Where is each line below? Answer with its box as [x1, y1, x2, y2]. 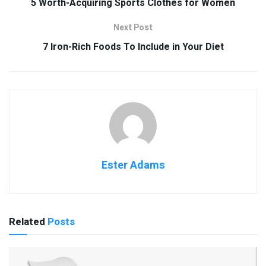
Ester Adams [101, 157, 165, 173]
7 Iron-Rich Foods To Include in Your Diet [42, 39, 224, 54]
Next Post [113, 21, 153, 34]
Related [9, 214, 45, 229]
